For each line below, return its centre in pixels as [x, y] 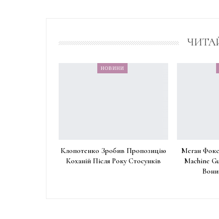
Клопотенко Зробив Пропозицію [113, 151]
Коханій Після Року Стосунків [113, 161]
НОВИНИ [113, 68]
